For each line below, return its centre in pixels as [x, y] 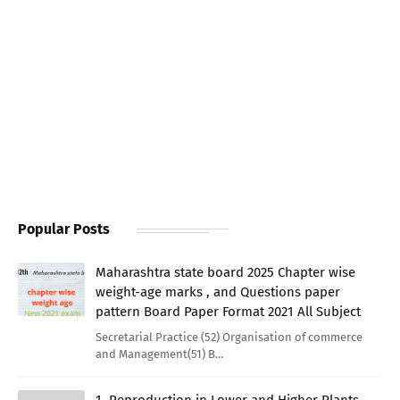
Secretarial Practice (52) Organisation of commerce [229, 337]
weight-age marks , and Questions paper [218, 292]
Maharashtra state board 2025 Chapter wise [225, 272]
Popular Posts [64, 229]
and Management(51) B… [160, 354]
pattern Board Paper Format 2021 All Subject [228, 311]
